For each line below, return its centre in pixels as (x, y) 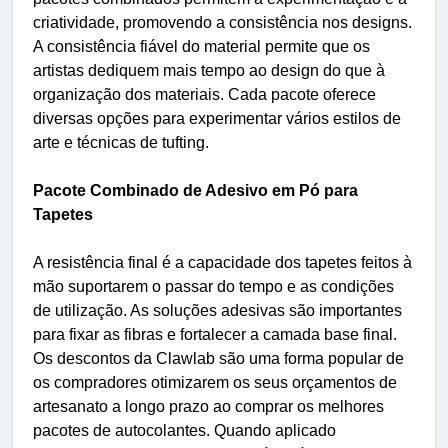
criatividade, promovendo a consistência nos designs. (222, 22)
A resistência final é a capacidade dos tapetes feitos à (222, 262)
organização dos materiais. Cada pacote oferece (204, 94)
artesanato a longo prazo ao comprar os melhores (208, 406)
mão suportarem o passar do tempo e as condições (213, 286)
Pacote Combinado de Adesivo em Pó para (195, 190)
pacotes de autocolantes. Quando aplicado (184, 430)
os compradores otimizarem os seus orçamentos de (215, 382)
